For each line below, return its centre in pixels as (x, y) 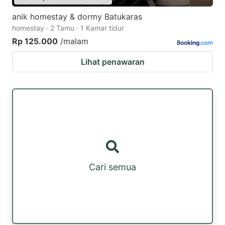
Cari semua (113, 167)
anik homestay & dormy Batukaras (77, 16)
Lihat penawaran (113, 62)
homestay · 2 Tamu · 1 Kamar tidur (68, 28)
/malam (74, 41)
